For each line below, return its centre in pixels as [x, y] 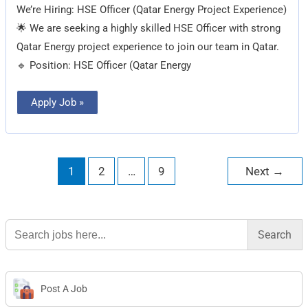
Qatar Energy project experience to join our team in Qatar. [148, 46]
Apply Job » [58, 102]
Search [21, 224]
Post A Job [64, 288]
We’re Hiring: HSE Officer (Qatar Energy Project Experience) [152, 9]
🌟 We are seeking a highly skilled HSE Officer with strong [149, 28]
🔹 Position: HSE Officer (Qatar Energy [104, 65]
